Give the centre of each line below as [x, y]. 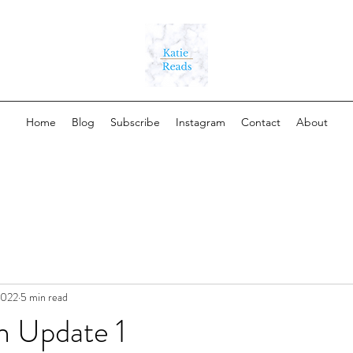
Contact [261, 122]
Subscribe [135, 122]
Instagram [201, 122]
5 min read [44, 297]
